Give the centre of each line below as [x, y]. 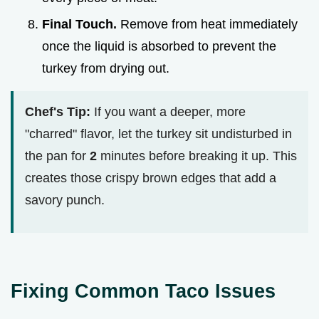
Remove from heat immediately [207, 24]
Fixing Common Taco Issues [143, 291]
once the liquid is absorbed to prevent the [159, 46]
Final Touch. [79, 24]
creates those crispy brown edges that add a [151, 178]
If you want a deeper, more [168, 111]
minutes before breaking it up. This [197, 156]
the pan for [57, 156]
